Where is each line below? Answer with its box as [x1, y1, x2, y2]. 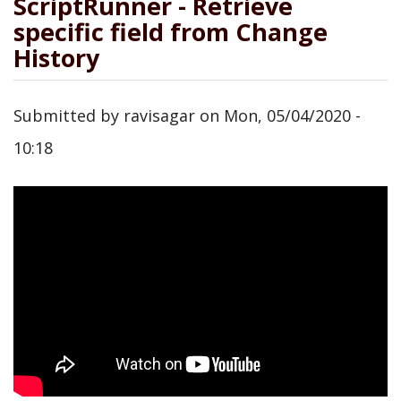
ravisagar [124, 104, 195, 126]
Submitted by [13, 104, 124, 126]
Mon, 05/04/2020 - [224, 104, 361, 126]
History [13, 41, 99, 74]
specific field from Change [13, 15, 328, 48]
